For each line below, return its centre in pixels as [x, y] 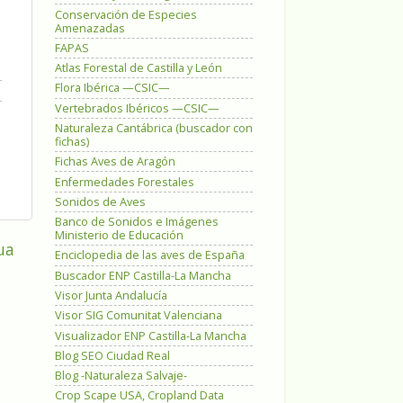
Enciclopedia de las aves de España [150, 255]
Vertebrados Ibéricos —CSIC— [137, 108]
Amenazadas [90, 28]
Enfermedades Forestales [125, 182]
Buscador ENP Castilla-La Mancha [143, 275]
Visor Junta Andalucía [111, 296]
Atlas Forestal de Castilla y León [139, 68]
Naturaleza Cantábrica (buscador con [154, 129]
